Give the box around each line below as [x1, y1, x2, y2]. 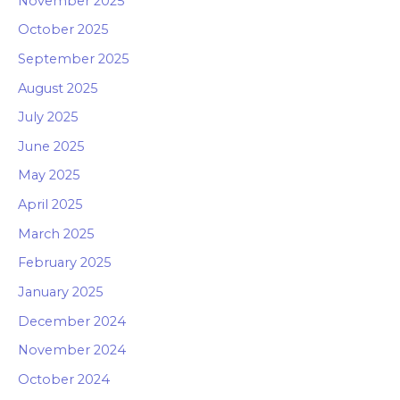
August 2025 [18, 79, 98, 96]
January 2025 [18, 284, 104, 300]
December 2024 [18, 312, 126, 329]
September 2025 [18, 50, 129, 67]
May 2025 [18, 167, 80, 184]
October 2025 [18, 21, 109, 38]
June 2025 [18, 137, 85, 154]
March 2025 [18, 225, 95, 242]
